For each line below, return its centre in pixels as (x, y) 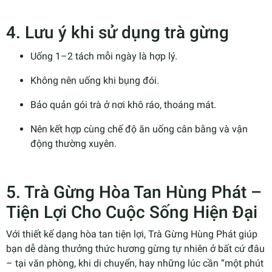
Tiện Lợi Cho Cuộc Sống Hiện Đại (132, 212)
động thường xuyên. (73, 144)
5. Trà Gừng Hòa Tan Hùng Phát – (134, 192)
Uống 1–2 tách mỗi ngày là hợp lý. (104, 56)
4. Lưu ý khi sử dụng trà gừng (117, 33)
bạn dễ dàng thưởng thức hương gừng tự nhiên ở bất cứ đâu (135, 249)
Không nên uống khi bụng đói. (95, 81)
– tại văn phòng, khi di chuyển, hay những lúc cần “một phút (135, 263)
